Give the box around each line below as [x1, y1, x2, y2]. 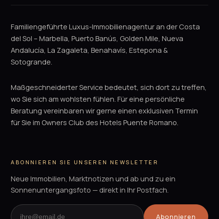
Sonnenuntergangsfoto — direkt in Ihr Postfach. [11, 185, 169, 195]
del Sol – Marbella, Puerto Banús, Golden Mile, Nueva [11, 33, 184, 43]
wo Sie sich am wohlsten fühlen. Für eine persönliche [11, 94, 185, 104]
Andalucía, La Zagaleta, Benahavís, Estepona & [11, 45, 168, 55]
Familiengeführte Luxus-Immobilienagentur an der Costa [11, 22, 200, 31]
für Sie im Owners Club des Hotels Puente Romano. [11, 117, 179, 127]
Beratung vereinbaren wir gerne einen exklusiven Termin [11, 106, 198, 115]
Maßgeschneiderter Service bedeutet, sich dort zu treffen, [11, 82, 207, 92]
